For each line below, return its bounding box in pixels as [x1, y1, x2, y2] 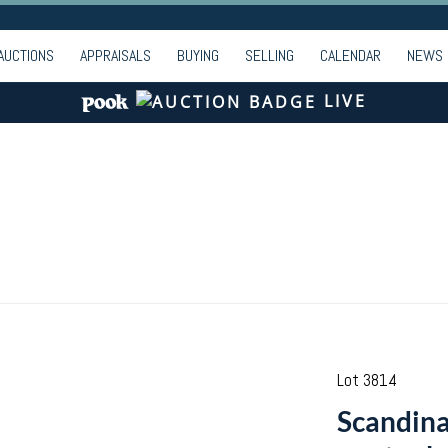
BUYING [177, 45, 219, 66]
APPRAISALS [80, 45, 151, 66]
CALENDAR [320, 45, 381, 66]
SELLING [245, 45, 294, 66]
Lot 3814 [336, 369, 397, 391]
